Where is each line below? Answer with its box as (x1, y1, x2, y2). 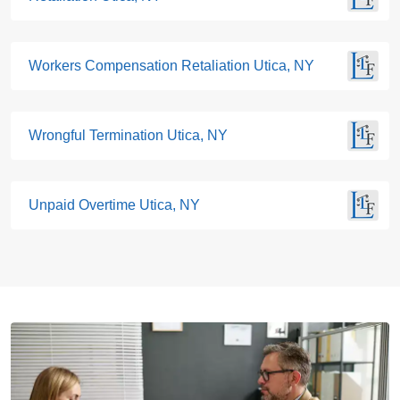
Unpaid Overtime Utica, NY (29, 197, 200, 213)
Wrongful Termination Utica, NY (29, 128, 228, 144)
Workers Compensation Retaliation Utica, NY (29, 58, 314, 74)
